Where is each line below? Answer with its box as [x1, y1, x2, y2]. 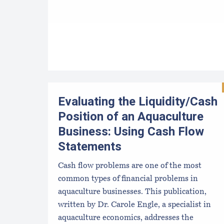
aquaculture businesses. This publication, [58, 188, 206, 196]
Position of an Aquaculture [58, 107, 203, 125]
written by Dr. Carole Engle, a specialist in [58, 201, 211, 209]
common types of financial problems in [58, 175, 198, 183]
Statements [58, 137, 121, 155]
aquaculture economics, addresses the [58, 214, 193, 222]
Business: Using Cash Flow [58, 122, 204, 140]
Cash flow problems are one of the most [58, 162, 201, 170]
